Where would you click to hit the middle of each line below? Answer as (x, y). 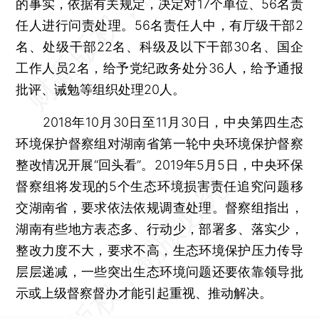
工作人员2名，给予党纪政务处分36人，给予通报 (159, 68)
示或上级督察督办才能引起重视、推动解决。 (144, 293)
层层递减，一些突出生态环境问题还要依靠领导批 (159, 271)
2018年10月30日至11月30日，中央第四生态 (159, 122)
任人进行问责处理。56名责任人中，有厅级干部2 (159, 25)
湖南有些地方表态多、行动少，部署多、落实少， (159, 229)
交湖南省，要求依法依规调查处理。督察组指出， (159, 207)
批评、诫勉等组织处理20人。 (101, 89)
